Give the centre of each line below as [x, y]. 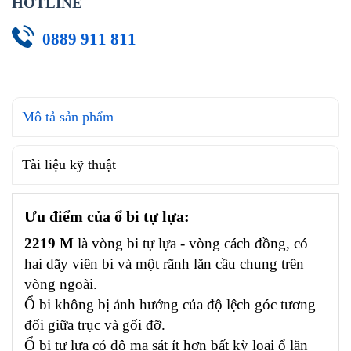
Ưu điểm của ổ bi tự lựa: [107, 216]
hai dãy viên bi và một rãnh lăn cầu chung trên [164, 264]
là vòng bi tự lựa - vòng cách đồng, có [191, 243]
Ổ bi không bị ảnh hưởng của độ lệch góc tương [170, 304]
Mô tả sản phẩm [68, 117]
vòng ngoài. [61, 284]
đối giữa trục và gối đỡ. [95, 325]
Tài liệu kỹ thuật [69, 165]
